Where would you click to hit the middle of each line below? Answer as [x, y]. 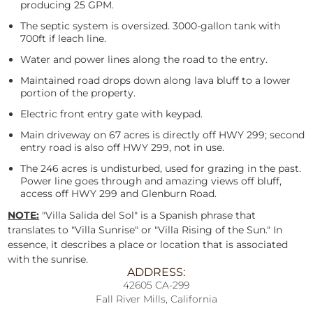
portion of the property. [78, 93]
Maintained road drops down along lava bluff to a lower [156, 80]
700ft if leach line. [64, 38]
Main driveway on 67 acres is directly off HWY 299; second [163, 134]
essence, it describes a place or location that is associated [148, 244]
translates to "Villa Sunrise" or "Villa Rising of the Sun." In [145, 230]
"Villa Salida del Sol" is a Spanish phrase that [148, 215]
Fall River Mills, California [156, 299]
